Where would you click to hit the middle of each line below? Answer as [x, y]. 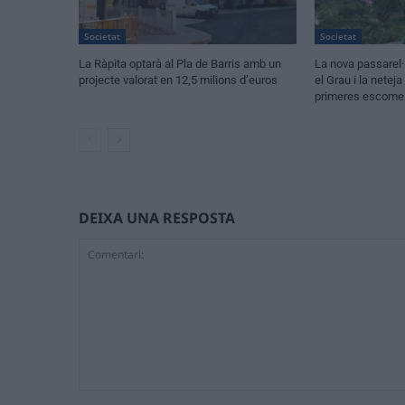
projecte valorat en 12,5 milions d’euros [178, 80]
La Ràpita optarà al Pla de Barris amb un [180, 63]
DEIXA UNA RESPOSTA [157, 217]
